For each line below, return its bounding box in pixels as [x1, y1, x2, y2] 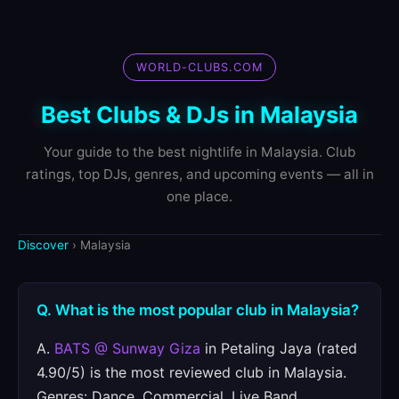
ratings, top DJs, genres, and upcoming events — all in [25, 166, 374, 183]
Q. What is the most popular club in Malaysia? [37, 301, 359, 319]
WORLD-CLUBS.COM [136, 61, 263, 74]
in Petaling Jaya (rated [200, 339, 357, 357]
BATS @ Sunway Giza [54, 339, 200, 357]
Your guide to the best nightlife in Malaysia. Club [44, 143, 355, 160]
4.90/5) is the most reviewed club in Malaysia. [37, 363, 346, 381]
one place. [167, 188, 232, 205]
